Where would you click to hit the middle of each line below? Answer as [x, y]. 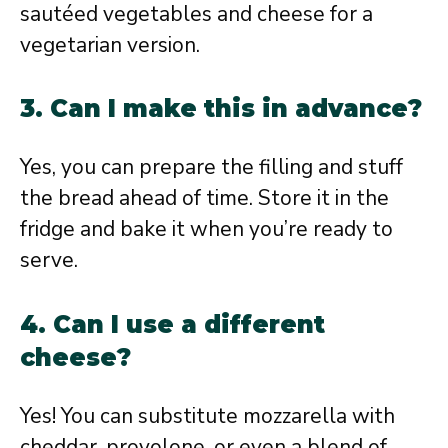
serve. [49, 260]
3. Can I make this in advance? [221, 109]
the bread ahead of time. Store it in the [204, 198]
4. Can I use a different [172, 324]
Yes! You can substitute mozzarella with [207, 415]
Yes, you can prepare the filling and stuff [211, 167]
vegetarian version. [110, 44]
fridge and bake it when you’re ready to [206, 229]
